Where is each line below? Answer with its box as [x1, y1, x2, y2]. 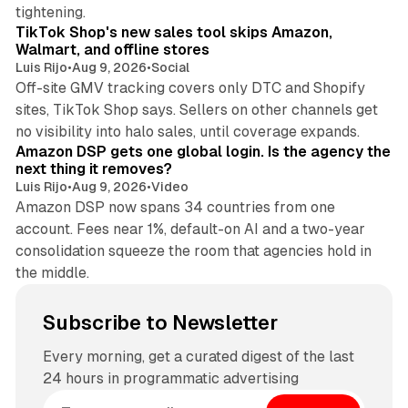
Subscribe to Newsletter [42, 311, 278, 334]
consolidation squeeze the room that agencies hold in [15, 242, 372, 260]
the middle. [15, 264, 89, 281]
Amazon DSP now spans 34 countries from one [15, 199, 335, 216]
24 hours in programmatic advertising [42, 370, 299, 387]
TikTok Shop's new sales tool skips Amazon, [15, 24, 332, 41]
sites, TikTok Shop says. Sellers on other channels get [15, 101, 378, 118]
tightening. [15, 4, 86, 21]
